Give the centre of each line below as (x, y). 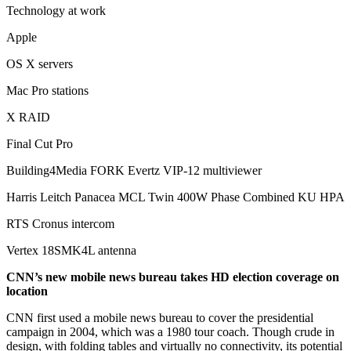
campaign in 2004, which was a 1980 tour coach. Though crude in (170, 331)
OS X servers (40, 63)
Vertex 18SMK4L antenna (71, 250)
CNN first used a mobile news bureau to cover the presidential (160, 317)
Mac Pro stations (47, 90)
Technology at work (56, 10)
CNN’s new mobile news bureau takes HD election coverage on (173, 277)
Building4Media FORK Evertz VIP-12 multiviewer (134, 170)
